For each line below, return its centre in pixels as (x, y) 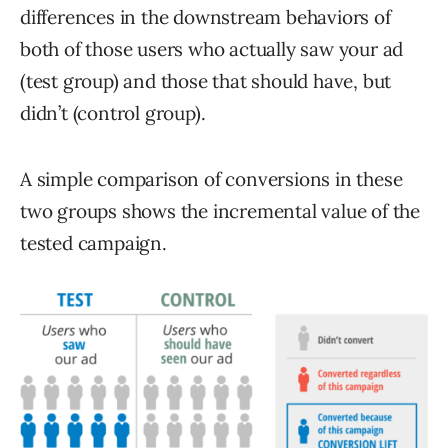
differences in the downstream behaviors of (205, 16)
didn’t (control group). (113, 112)
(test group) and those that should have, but (206, 80)
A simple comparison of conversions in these (211, 178)
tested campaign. (93, 242)
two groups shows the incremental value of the (220, 210)
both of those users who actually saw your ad (212, 48)
